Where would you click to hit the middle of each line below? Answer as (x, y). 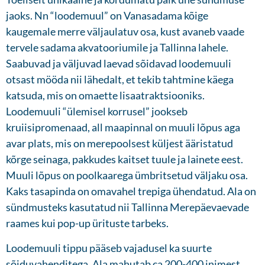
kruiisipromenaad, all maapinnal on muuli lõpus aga (123, 127)
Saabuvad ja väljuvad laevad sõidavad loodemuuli (119, 64)
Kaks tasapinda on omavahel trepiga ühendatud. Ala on (131, 191)
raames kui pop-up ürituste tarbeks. (87, 223)
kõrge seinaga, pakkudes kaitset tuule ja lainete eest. (125, 159)
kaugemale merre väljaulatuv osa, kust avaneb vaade (125, 32)
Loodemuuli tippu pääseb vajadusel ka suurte (109, 248)
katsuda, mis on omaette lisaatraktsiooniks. (105, 96)
